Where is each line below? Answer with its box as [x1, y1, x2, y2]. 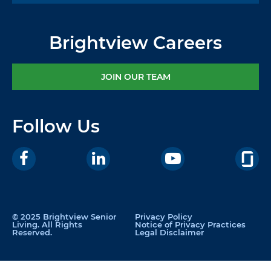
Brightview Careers [49, 32, 222, 53]
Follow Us [12, 116, 100, 137]
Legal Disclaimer [135, 227, 204, 237]
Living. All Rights [12, 220, 82, 229]
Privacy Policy [135, 212, 193, 221]
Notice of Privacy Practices [135, 220, 246, 229]
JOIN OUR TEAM [100, 71, 171, 82]
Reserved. [12, 227, 52, 237]
